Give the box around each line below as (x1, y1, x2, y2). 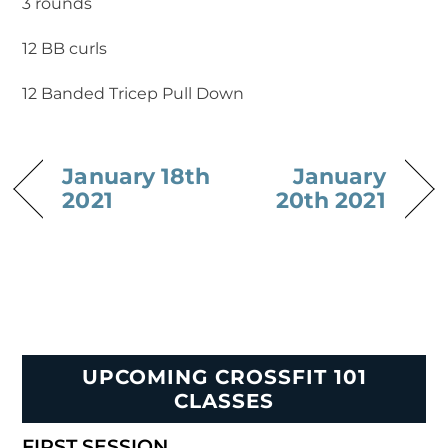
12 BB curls (22, 39, 108, 59)
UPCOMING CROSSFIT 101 (81, 365, 367, 390)
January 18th (62, 162, 211, 189)
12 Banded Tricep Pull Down (22, 83, 245, 103)
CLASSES (174, 389, 274, 414)
